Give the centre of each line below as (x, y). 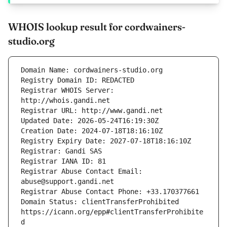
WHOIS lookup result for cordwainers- (97, 27)
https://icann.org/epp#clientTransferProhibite (112, 212)
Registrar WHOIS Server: (67, 90)
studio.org (31, 41)
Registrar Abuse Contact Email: (82, 172)
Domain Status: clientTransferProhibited (100, 202)
